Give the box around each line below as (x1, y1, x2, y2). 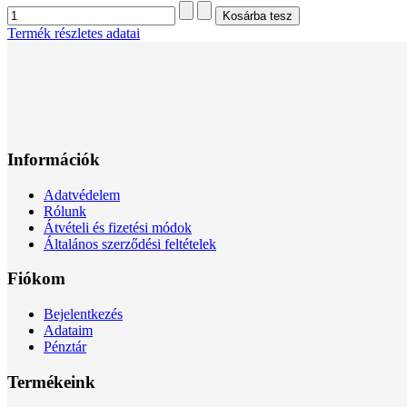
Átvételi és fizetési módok (44, 219, 192, 235)
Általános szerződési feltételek (44, 235, 216, 252)
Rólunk (44, 203, 86, 219)
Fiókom (7, 269, 65, 289)
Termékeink (7, 372, 95, 392)
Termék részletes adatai (7, 25, 140, 42)
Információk (7, 149, 100, 169)
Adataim (44, 323, 93, 339)
